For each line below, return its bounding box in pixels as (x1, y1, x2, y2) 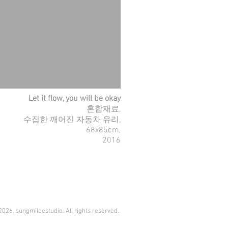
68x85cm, (86, 125, 121, 135)
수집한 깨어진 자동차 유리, (23, 115, 121, 125)
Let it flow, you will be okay (26, 94, 121, 104)
